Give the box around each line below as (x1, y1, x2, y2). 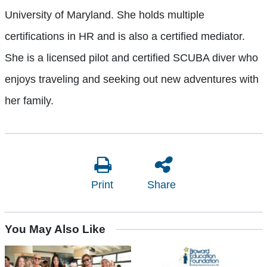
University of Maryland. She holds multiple (5, 9, 204, 21)
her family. (5, 95, 54, 107)
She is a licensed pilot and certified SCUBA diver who (5, 52, 258, 64)
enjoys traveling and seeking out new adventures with (5, 73, 259, 86)
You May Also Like (5, 223, 105, 236)
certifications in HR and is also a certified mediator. (5, 30, 245, 43)
